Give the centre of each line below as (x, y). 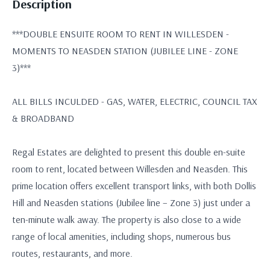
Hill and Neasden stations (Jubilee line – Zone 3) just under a (131, 202)
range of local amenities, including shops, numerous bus (121, 236)
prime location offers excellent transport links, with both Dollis (134, 186)
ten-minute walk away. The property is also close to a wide (127, 219)
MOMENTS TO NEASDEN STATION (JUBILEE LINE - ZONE (125, 51)
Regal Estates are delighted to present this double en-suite (129, 152)
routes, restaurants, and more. (72, 253)
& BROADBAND (43, 118)
